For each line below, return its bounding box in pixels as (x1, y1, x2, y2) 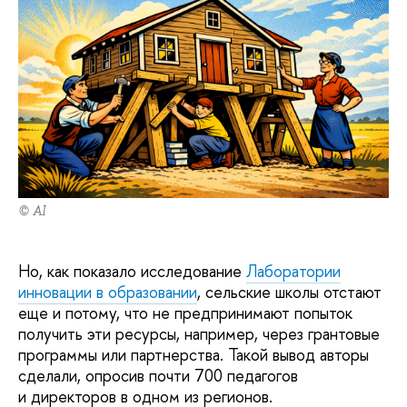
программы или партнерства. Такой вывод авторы (18, 342, 369, 366)
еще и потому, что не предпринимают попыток (18, 301, 352, 324)
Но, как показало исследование (18, 259, 246, 283)
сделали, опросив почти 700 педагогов (18, 363, 298, 387)
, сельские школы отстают (197, 280, 382, 303)
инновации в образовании (18, 280, 197, 303)
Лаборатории (246, 259, 341, 283)
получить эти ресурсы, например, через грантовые (18, 322, 380, 345)
